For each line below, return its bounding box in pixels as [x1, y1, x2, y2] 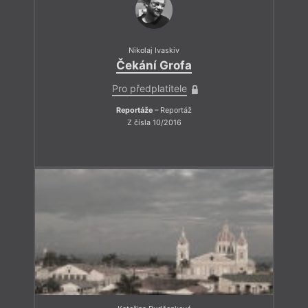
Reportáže [116, 106, 153, 115]
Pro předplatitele [111, 82, 187, 95]
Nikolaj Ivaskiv [129, 45, 179, 55]
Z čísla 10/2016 [126, 118, 181, 127]
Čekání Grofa [116, 58, 192, 73]
